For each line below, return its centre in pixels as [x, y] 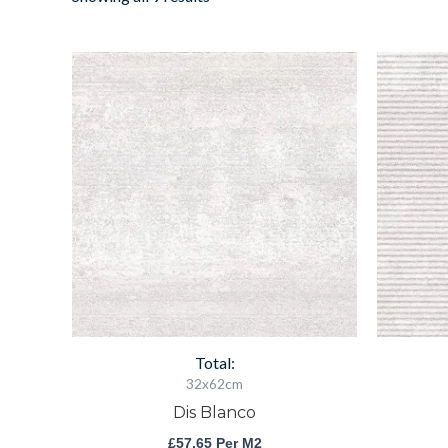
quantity [192, 100]
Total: [214, 362]
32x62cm [214, 383]
